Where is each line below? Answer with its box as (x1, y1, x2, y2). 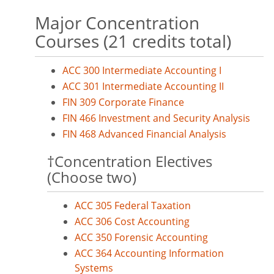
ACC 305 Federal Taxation (75, 199, 191, 212)
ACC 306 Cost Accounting (75, 215, 190, 228)
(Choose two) (47, 167, 136, 187)
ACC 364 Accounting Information (75, 246, 224, 260)
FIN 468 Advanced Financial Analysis (62, 127, 226, 141)
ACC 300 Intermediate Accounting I (62, 64, 221, 77)
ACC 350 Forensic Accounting (75, 231, 208, 244)
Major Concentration (35, 11, 199, 34)
